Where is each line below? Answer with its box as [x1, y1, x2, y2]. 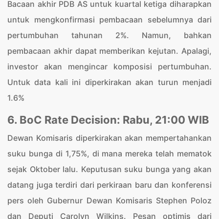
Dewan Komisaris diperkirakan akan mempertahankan [7, 133, 212, 143]
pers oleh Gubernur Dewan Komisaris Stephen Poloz [7, 196, 212, 205]
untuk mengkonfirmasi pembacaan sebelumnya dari [7, 15, 212, 24]
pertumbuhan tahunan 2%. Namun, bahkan [7, 30, 212, 40]
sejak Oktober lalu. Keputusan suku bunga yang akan [7, 164, 212, 174]
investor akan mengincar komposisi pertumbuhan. [7, 62, 212, 71]
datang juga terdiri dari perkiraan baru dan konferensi [7, 180, 212, 190]
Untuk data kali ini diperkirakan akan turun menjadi [7, 77, 212, 87]
